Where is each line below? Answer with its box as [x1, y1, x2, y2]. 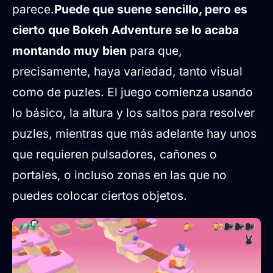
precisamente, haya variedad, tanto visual [12, 63, 243, 79]
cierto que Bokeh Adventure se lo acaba [12, 22, 239, 37]
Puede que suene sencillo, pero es [54, 1, 247, 16]
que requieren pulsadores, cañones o [12, 146, 217, 161]
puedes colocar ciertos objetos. [12, 188, 187, 203]
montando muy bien [12, 43, 127, 58]
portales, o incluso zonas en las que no [12, 167, 227, 182]
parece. [12, 1, 54, 16]
